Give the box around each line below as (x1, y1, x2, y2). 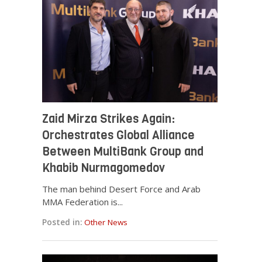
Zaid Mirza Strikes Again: (42, 111, 175, 127)
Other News (84, 217, 128, 228)
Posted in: (42, 217, 82, 228)
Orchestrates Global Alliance (42, 127, 195, 144)
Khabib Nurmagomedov (42, 160, 166, 177)
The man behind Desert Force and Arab (42, 183, 201, 195)
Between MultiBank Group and (42, 144, 204, 160)
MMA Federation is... (42, 196, 123, 208)
